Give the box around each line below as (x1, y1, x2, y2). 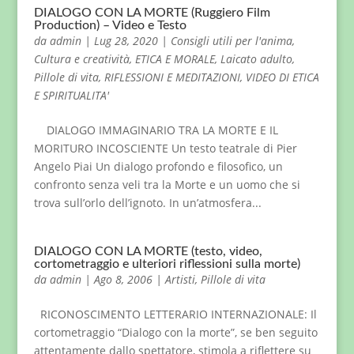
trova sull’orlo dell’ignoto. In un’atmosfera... (33, 195, 262, 210)
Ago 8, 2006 (93, 272, 153, 287)
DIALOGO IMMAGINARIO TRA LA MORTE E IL (33, 122, 278, 137)
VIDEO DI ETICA (245, 70, 319, 85)
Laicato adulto (220, 51, 292, 66)
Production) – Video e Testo (33, 19, 186, 32)
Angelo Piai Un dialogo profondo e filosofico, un (33, 159, 283, 174)
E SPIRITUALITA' (33, 88, 109, 103)
